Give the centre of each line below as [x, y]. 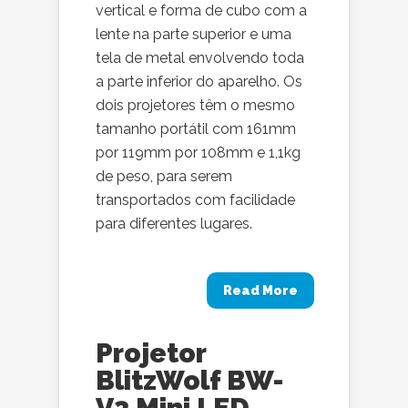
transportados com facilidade [195, 200]
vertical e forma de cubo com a [201, 10]
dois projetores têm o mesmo [195, 105]
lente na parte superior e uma [194, 34]
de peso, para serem [164, 176]
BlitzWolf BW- [190, 380]
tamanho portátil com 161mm [196, 129]
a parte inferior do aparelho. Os [199, 82]
